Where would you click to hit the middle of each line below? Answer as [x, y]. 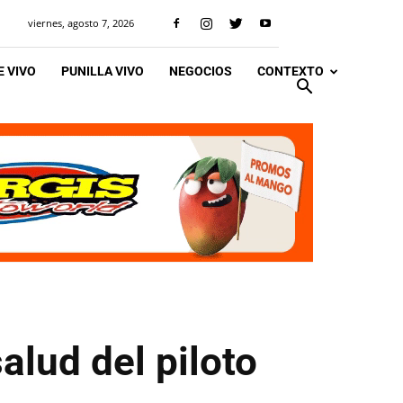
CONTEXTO [291, 71]
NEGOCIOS [201, 71]
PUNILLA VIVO [103, 71]
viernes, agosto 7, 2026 [81, 23]
